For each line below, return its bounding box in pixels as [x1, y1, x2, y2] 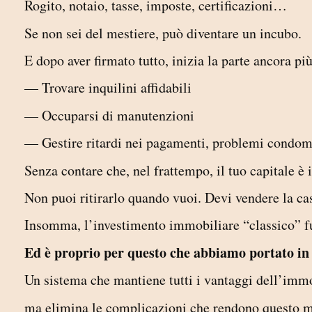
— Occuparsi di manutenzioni [24, 105, 194, 125]
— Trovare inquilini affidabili [24, 78, 196, 97]
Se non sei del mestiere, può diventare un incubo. [24, 23, 302, 42]
